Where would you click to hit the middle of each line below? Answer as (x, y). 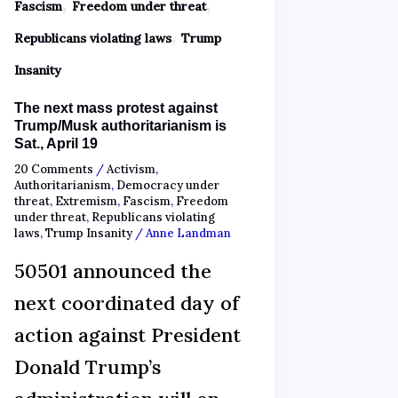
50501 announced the (112, 271)
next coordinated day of (126, 303)
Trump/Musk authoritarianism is (120, 126)
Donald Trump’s (87, 367)
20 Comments (53, 169)
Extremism (86, 201)
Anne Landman (188, 233)
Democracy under (167, 185)
